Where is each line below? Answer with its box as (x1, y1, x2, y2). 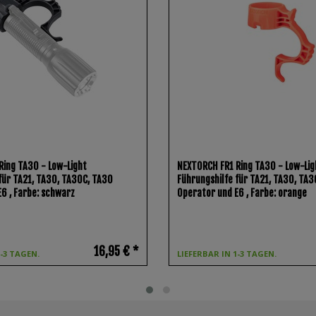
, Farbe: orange (246, 186, 308, 199)
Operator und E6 (177, 186, 247, 199)
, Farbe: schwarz (9, 186, 75, 199)
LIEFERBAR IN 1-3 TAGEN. (177, 248, 277, 259)
